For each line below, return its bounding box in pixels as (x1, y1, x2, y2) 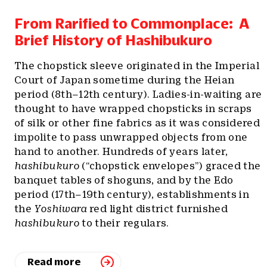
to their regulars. (79, 218, 172, 228)
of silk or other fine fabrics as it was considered (14, 117, 260, 128)
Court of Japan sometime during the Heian (14, 74, 235, 85)
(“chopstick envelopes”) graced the (79, 160, 261, 171)
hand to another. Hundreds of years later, (14, 146, 228, 157)
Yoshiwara (34, 203, 87, 214)
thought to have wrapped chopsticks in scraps (14, 103, 252, 114)
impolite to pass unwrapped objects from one (14, 132, 248, 142)
